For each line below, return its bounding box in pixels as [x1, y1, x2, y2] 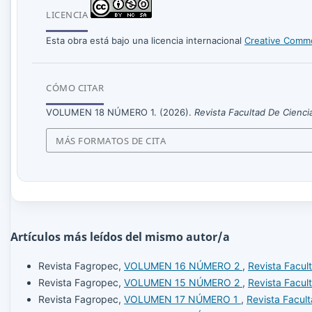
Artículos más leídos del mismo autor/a [10, 228, 230, 244]
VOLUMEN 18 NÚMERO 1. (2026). [46, 107, 194, 118]
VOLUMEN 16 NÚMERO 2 [124, 259, 242, 272]
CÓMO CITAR [46, 81, 104, 95]
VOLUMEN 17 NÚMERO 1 [124, 292, 241, 305]
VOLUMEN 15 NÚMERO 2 [124, 276, 242, 288]
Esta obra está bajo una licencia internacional [46, 35, 244, 47]
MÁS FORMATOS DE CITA [56, 134, 166, 147]
